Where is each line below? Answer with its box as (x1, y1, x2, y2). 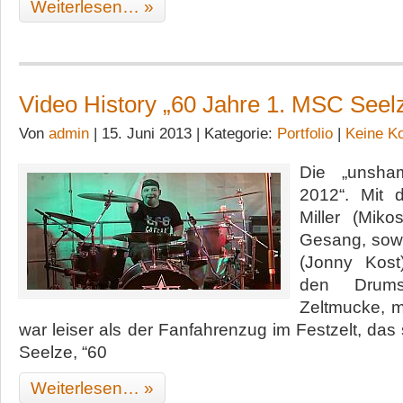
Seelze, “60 (19, 343, 107, 362)
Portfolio (277, 125, 333, 142)
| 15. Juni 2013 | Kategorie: (89, 125, 277, 142)
